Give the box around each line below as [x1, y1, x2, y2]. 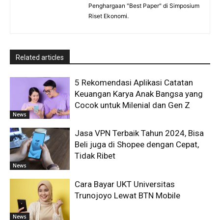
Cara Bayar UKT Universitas [75, 179, 175, 189]
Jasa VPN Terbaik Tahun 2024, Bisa [75, 128, 204, 138]
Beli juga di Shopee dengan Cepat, [75, 139, 199, 150]
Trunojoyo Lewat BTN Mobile [75, 190, 181, 200]
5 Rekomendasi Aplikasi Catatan [75, 77, 193, 87]
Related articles [16, 53, 64, 61]
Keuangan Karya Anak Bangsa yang [75, 88, 203, 99]
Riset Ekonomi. [88, 12, 129, 20]
